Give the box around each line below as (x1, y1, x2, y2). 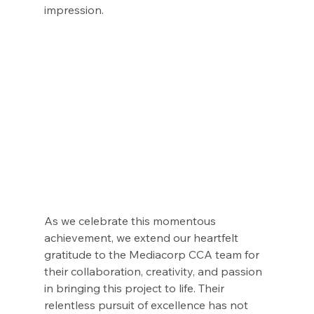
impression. (43, 2, 104, 17)
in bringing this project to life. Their (43, 281, 227, 296)
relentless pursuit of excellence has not (43, 298, 251, 313)
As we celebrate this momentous (43, 214, 219, 228)
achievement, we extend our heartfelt (43, 231, 241, 245)
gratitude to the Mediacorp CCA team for (43, 247, 262, 262)
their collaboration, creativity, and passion (43, 264, 265, 279)
